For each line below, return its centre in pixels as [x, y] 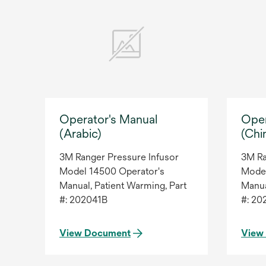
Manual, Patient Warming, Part [123, 186]
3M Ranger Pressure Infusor [119, 157]
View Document [95, 233]
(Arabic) [80, 134]
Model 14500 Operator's [112, 172]
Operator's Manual [108, 119]
